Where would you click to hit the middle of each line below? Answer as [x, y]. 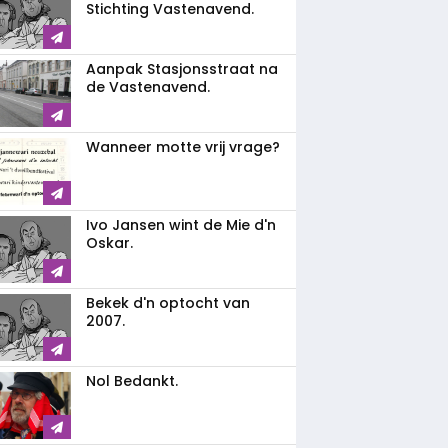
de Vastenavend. [148, 87]
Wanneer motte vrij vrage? [183, 147]
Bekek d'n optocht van [168, 303]
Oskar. [109, 243]
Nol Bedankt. [132, 381]
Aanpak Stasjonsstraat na [182, 69]
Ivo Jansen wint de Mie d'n [181, 225]
